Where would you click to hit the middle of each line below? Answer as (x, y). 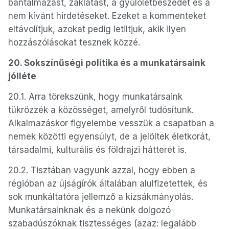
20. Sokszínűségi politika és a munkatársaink (107, 63)
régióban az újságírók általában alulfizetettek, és (108, 184)
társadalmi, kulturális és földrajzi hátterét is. (97, 150)
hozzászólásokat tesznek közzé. (74, 42)
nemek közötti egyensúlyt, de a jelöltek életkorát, (109, 136)
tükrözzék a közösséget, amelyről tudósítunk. (101, 110)
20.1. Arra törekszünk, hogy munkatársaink (95, 97)
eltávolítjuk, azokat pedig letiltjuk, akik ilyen (97, 29)
